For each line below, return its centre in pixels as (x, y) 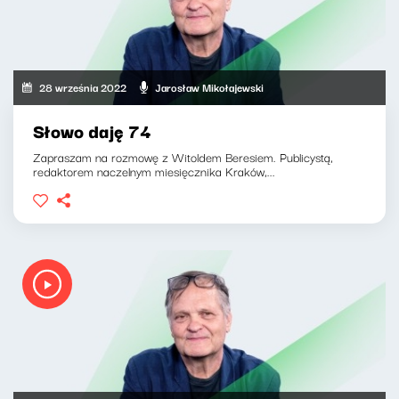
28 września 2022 (83, 87)
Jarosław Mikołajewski (210, 87)
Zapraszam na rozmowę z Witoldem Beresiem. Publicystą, (183, 156)
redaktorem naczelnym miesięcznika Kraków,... (154, 171)
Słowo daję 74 (92, 130)
